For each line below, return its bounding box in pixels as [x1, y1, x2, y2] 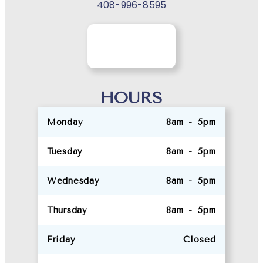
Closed [183, 234, 216, 245]
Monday [47, 117, 83, 128]
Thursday [47, 205, 87, 216]
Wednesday [47, 176, 99, 187]
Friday [47, 234, 75, 245]
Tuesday [47, 146, 82, 157]
